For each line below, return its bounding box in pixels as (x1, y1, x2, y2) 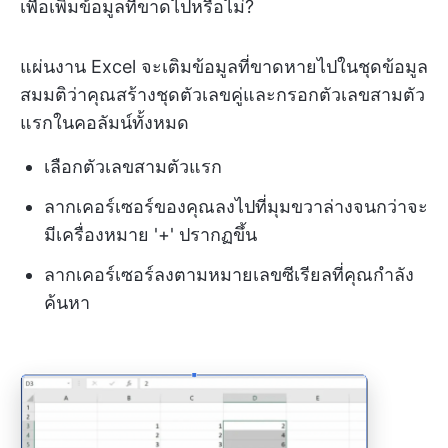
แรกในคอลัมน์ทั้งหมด (20, 112, 189, 133)
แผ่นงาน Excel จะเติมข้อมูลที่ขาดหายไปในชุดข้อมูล (20, 56, 428, 77)
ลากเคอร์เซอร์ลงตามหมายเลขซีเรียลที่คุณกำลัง (44, 264, 414, 285)
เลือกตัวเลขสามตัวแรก (44, 156, 222, 177)
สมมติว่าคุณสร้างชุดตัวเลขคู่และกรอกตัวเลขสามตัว (20, 84, 425, 105)
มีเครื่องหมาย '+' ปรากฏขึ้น (44, 224, 257, 245)
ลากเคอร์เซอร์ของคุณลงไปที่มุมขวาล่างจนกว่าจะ (44, 196, 428, 217)
